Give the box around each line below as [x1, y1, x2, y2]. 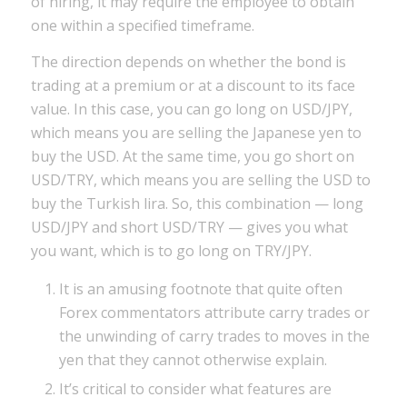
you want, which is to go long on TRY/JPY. [30, 240, 312, 261]
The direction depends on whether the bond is [30, 51, 346, 72]
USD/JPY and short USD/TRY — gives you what [30, 216, 348, 237]
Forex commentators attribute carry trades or [58, 303, 370, 323]
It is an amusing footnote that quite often [58, 279, 342, 300]
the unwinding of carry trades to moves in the [58, 326, 370, 347]
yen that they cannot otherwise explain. [58, 350, 327, 371]
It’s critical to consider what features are [58, 379, 332, 400]
